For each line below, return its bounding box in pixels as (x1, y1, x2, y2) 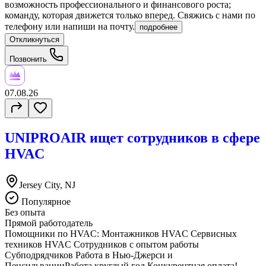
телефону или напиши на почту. (5, 21, 135, 32)
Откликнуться (9, 35, 59, 45)
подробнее (140, 23, 178, 32)
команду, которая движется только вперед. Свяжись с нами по (5, 10, 255, 21)
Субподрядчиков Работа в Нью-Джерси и (5, 250, 173, 261)
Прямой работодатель (5, 218, 93, 229)
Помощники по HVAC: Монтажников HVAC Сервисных (5, 229, 237, 239)
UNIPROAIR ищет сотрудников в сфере (5, 130, 260, 146)
